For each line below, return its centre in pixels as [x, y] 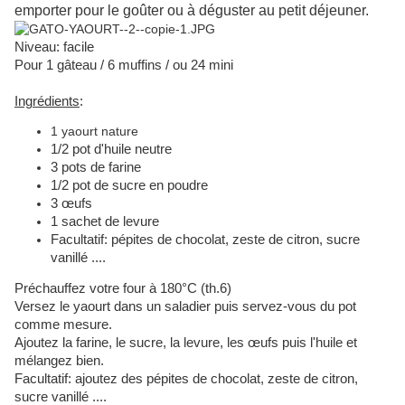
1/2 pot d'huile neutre [111, 150]
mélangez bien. [59, 361]
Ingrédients [47, 102]
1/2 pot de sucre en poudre [129, 186]
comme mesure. [63, 325]
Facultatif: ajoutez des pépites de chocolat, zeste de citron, [186, 379]
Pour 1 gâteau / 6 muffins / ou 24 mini [124, 66]
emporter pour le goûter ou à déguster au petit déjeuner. [192, 11]
